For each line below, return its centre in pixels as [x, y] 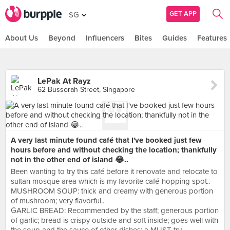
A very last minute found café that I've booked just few [106, 140]
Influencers [105, 38]
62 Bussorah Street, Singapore [86, 90]
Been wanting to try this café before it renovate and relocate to [114, 171]
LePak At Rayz [64, 81]
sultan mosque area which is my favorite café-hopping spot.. [110, 181]
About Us [22, 38]
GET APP [183, 14]
